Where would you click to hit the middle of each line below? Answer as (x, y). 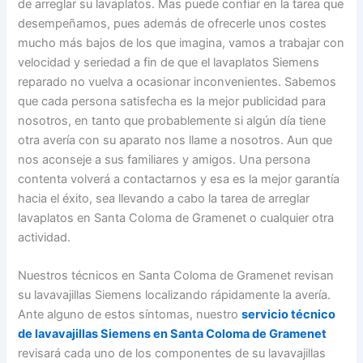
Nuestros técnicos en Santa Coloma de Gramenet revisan (176, 276)
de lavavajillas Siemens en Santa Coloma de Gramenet (173, 334)
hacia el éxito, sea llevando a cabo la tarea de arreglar (164, 198)
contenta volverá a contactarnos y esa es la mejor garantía (179, 179)
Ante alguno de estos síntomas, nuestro (130, 315)
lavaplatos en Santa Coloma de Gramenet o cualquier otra (176, 218)
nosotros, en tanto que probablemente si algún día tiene (172, 120)
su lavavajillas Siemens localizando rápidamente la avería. (175, 295)
